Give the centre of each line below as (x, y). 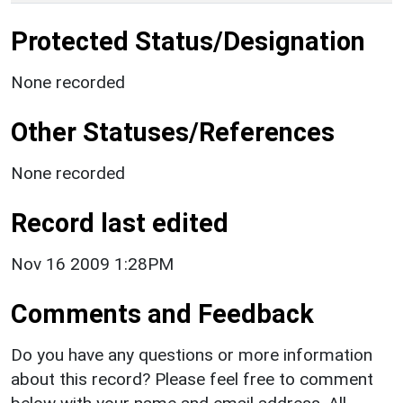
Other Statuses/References (173, 132)
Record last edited (120, 223)
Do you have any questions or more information (192, 354)
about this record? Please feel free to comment (192, 379)
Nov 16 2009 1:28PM (92, 264)
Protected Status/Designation (188, 41)
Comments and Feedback (162, 313)
